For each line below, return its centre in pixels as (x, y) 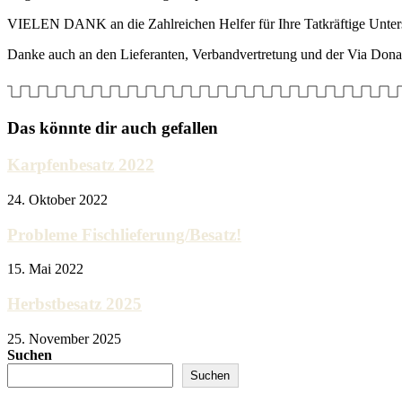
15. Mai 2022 (45, 269)
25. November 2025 (64, 338)
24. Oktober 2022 (57, 199)
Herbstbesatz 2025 (74, 304)
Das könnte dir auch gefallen (113, 128)
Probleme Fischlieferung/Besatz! (124, 234)
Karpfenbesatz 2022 (81, 165)
